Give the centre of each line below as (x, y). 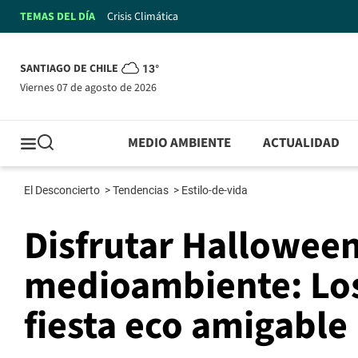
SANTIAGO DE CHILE (69, 69)
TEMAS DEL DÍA (58, 16)
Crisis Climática (143, 16)
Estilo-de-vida (216, 191)
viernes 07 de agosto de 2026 (91, 88)
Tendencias (142, 191)
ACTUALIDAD (302, 143)
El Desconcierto (63, 191)
